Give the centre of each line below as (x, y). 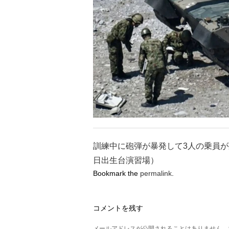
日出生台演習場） (126, 160)
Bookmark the (117, 174)
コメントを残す (118, 208)
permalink (156, 174)
